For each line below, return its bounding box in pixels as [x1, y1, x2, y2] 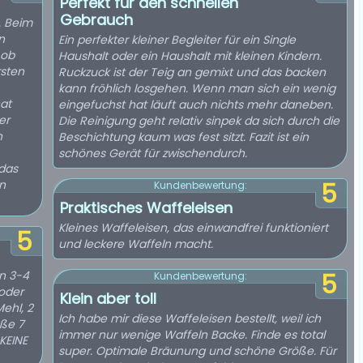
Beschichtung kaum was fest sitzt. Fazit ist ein [58, 129, 309, 145]
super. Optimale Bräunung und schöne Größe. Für [58, 343, 336, 359]
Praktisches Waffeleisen [60, 198, 233, 218]
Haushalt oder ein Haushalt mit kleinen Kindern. [58, 48, 322, 64]
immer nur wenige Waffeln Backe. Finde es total [58, 327, 325, 343]
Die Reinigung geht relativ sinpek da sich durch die [58, 113, 340, 129]
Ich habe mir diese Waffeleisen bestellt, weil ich [58, 310, 321, 327]
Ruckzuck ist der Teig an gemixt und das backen [58, 64, 326, 80]
